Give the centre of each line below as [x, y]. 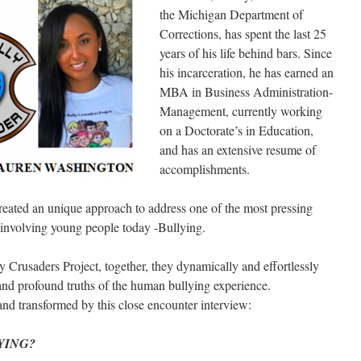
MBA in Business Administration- [246, 91]
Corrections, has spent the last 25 [243, 33]
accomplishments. [205, 169]
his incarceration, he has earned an [247, 72]
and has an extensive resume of [238, 149]
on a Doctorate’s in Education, [237, 130]
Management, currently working [241, 111]
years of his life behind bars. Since [246, 53]
